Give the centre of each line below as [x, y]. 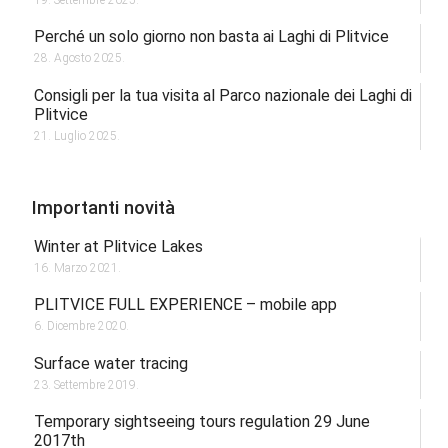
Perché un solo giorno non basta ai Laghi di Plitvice [211, 37]
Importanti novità [104, 207]
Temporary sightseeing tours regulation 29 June [201, 422]
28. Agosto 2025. [79, 58]
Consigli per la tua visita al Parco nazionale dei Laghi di [222, 95]
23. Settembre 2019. [86, 384]
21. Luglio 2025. [76, 135]
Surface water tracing [110, 363]
